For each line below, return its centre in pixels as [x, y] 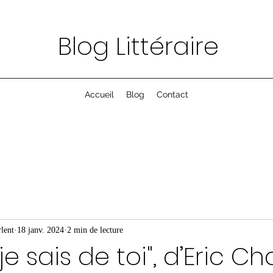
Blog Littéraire [138, 46]
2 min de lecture [95, 230]
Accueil [99, 94]
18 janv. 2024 [41, 230]
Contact [172, 94]
